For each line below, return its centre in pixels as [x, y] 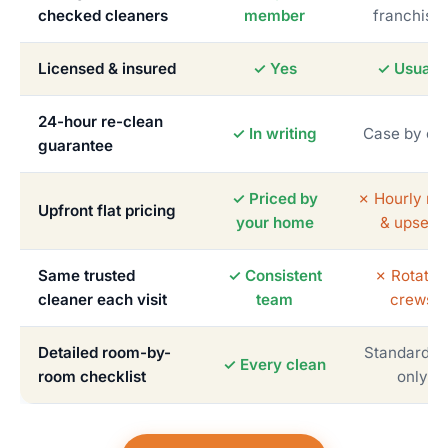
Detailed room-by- [104, 353]
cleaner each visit [102, 300]
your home [274, 223]
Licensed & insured [107, 69]
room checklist [92, 377]
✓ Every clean [274, 365]
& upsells [412, 223]
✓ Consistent [274, 276]
